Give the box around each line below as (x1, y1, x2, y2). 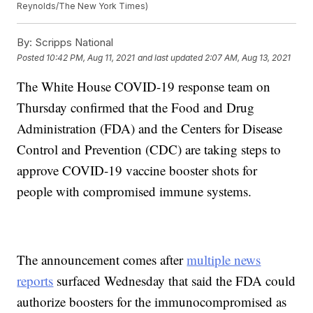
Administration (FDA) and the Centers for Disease (17, 119, 283, 138)
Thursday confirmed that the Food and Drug (17, 99, 255, 117)
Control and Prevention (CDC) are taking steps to (17, 140, 282, 159)
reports (17, 272, 54, 290)
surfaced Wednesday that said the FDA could (53, 272, 296, 290)
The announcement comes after (17, 251, 187, 269)
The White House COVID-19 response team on (17, 78, 271, 96)
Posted (17, 52, 47, 63)
